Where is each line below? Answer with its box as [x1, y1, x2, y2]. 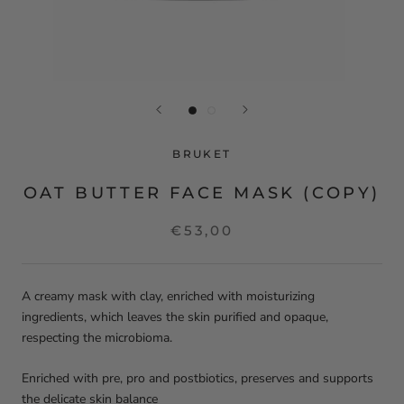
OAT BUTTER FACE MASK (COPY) [23, 183, 381, 203]
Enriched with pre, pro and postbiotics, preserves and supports [22, 370, 373, 388]
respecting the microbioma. [22, 329, 172, 346]
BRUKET [172, 147, 232, 161]
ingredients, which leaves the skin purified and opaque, [22, 308, 328, 326]
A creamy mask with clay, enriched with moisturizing [22, 288, 315, 305]
